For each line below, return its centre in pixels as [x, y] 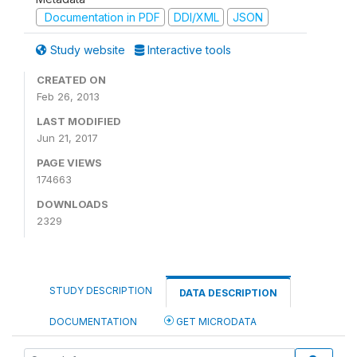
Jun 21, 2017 [67, 138]
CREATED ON [71, 80]
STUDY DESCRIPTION [101, 290]
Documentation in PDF [100, 17]
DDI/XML [196, 17]
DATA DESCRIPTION [228, 293]
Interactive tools [188, 50]
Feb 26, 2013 [68, 96]
